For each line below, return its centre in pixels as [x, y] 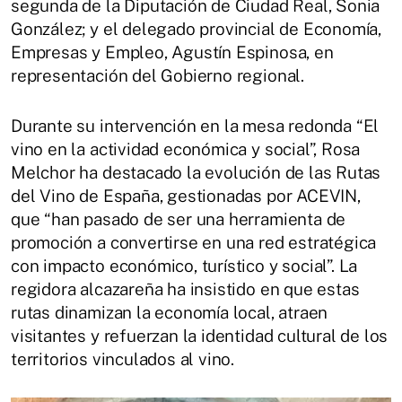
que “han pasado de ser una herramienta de [179, 219]
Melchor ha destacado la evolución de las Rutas [196, 172]
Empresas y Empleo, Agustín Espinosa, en [172, 52]
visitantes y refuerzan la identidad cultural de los [200, 336]
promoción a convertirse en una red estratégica [194, 242]
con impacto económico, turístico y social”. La [184, 266]
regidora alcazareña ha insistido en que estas [185, 289]
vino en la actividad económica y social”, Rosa [186, 149]
